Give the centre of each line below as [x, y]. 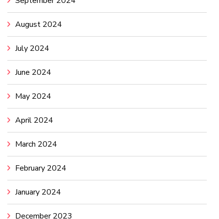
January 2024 [38, 192]
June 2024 [33, 72]
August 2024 [39, 24]
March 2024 [36, 144]
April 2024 [34, 120]
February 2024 [41, 168]
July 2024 [32, 48]
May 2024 [33, 96]
